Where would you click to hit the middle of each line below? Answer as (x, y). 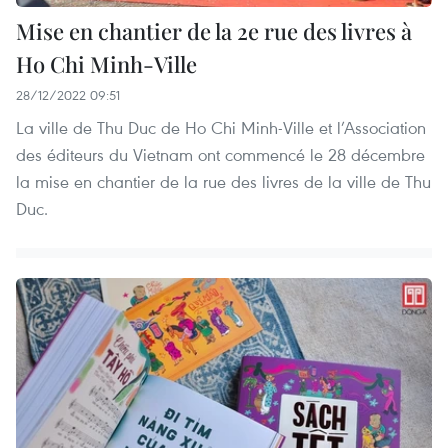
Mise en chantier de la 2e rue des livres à (214, 31)
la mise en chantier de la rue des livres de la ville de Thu (223, 182)
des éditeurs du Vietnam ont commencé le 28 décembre (220, 155)
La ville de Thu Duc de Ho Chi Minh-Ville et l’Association (221, 128)
